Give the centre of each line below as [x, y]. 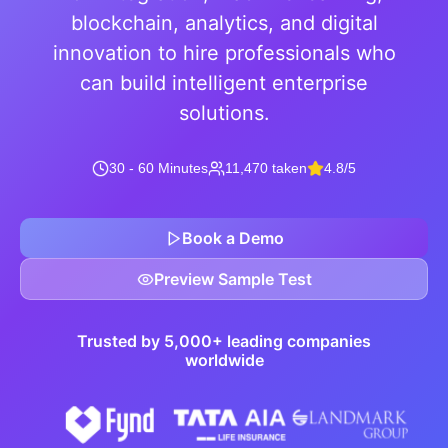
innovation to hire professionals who [224, 53]
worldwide [224, 360]
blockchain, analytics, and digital [224, 23]
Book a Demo [232, 238]
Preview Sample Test [232, 279]
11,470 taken [266, 168]
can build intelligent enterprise [224, 83]
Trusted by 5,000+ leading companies [224, 341]
